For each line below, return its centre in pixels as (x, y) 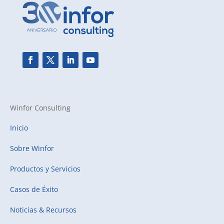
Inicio (19, 128)
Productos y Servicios (45, 169)
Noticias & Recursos (43, 210)
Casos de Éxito (34, 189)
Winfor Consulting (40, 108)
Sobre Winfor (32, 148)
